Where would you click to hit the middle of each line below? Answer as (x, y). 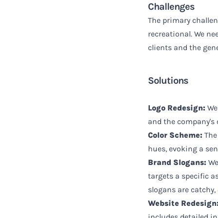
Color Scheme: (175, 135)
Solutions (168, 81)
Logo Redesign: (177, 108)
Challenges (171, 7)
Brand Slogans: (177, 162)
